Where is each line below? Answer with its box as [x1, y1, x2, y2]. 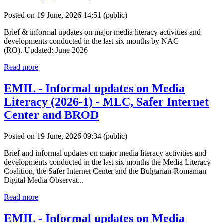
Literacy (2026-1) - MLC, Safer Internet [4, 95, 209, 109]
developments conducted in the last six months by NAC [4, 37, 179, 46]
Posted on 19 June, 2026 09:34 [4, 131, 103, 140]
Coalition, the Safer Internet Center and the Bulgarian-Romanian [4, 166, 206, 175]
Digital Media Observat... [4, 175, 84, 184]
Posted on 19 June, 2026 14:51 [4, 11, 103, 20]
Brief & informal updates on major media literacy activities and [4, 28, 201, 37]
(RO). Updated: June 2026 [4, 46, 88, 55]
